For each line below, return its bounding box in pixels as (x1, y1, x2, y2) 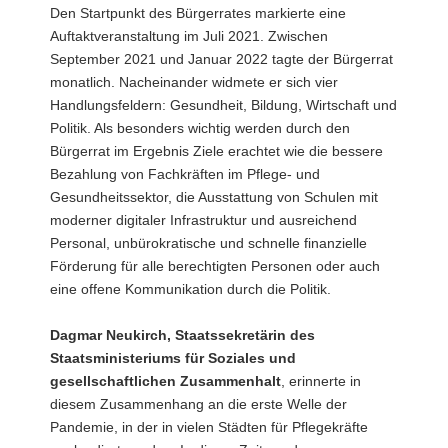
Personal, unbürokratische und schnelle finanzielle (50, 234, 367, 251)
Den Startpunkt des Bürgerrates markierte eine (50, 4, 346, 21)
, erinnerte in (281, 372, 361, 389)
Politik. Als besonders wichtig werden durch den (50, 119, 350, 136)
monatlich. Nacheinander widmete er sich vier (50, 73, 338, 90)
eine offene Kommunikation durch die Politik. (50, 280, 331, 297)
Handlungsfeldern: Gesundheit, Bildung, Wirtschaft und (50, 96, 397, 113)
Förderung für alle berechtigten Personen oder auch (50, 257, 380, 274)
